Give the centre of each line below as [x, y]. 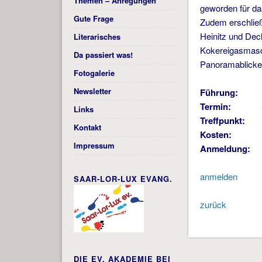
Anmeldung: [225, 149]
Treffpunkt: [223, 121]
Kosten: [216, 135]
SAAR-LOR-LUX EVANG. [123, 179]
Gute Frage [93, 19]
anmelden [219, 177]
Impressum [94, 146]
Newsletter [92, 91]
